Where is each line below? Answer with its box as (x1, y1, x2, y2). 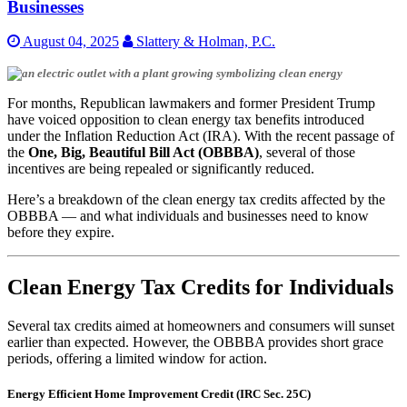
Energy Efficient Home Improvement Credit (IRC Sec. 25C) (7, 387, 311, 402)
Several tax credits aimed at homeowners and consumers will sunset (7, 318, 394, 334)
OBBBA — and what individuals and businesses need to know (7, 208, 369, 224)
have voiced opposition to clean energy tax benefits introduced (7, 112, 364, 128)
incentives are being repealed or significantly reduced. (7, 161, 314, 177)
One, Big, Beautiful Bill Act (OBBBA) (28, 144, 259, 161)
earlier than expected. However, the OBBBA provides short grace (7, 334, 383, 351)
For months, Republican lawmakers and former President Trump (7, 95, 375, 112)
